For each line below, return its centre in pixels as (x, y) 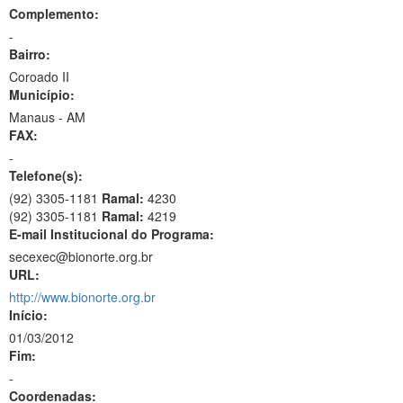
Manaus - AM (47, 117)
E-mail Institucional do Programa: (112, 234)
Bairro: (30, 54)
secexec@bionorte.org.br (81, 256)
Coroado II (39, 76)
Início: (28, 315)
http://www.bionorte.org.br (82, 297)
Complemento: (54, 13)
